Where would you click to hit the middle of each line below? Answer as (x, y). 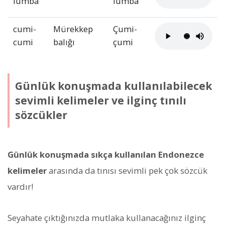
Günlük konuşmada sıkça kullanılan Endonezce (106, 155)
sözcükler (41, 115)
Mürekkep (73, 29)
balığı (64, 42)
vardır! (20, 187)
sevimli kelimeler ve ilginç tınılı (100, 100)
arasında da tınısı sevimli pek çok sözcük (127, 171)
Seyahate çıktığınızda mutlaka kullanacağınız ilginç (107, 218)
